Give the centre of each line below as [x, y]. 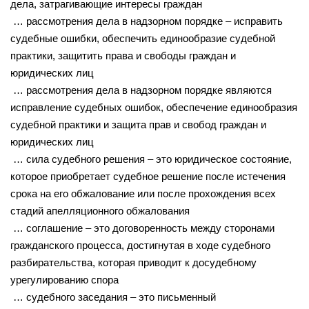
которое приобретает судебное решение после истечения [148, 176]
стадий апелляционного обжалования [100, 210]
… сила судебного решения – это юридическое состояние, [151, 159]
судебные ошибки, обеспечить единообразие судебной [143, 38]
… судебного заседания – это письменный [113, 297]
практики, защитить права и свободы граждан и [123, 55]
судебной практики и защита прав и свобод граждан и [138, 124]
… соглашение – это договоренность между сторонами [142, 228]
